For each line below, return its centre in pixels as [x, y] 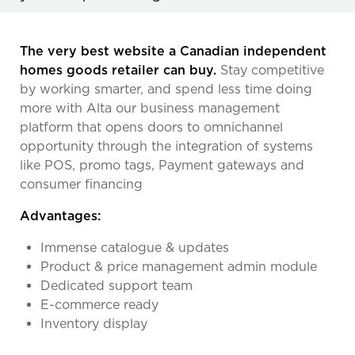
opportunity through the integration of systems [166, 146]
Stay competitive [270, 70]
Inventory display [94, 323]
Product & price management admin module [179, 266]
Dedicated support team [116, 285]
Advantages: [60, 216]
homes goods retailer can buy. [118, 70]
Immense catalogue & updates [135, 247]
